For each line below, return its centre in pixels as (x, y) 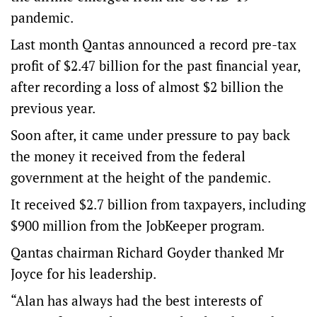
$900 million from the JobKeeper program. (138, 225)
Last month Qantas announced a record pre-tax (154, 44)
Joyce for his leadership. (83, 273)
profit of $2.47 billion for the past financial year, (155, 65)
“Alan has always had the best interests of (137, 300)
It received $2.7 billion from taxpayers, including (158, 204)
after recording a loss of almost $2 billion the (147, 87)
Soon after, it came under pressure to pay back (150, 135)
